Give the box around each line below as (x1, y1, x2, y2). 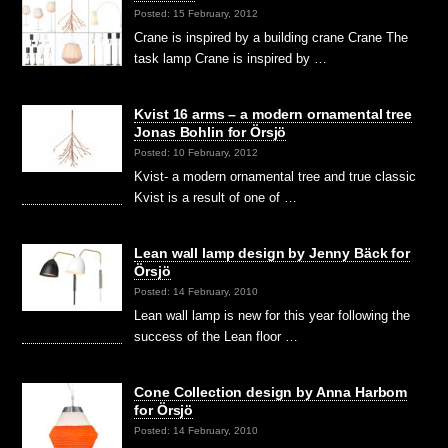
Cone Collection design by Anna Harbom (134, 384, 408, 401)
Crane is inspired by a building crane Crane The (134, 30, 409, 46)
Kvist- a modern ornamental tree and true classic (134, 169, 417, 185)
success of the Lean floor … (134, 329, 299, 345)
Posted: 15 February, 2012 (134, 7, 259, 19)
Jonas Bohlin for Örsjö (134, 124, 287, 141)
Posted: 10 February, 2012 (134, 146, 259, 158)
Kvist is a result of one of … (134, 190, 298, 206)
